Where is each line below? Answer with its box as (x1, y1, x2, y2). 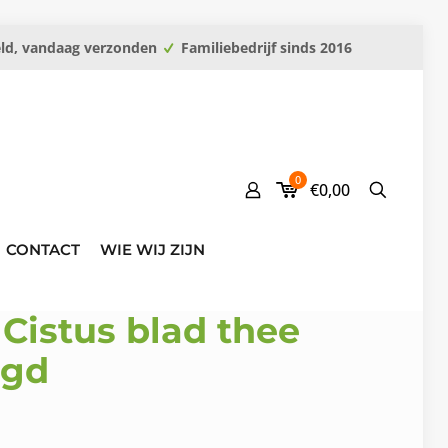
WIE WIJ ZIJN (100, 240, 205, 259)
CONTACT (6, 240, 80, 259)
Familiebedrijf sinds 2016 (177, 38, 352, 57)
